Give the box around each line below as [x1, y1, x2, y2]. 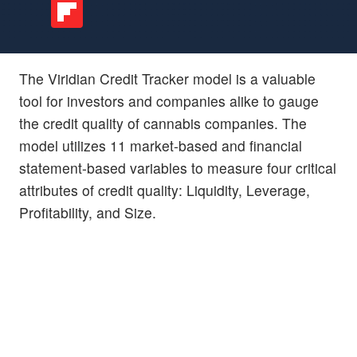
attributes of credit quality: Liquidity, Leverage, [19, 179, 310, 200]
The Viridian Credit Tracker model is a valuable [19, 68, 316, 88]
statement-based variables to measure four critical [19, 157, 336, 178]
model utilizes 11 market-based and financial [19, 135, 302, 155]
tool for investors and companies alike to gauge [19, 90, 319, 111]
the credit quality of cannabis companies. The [19, 112, 307, 133]
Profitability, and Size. [19, 202, 156, 222]
